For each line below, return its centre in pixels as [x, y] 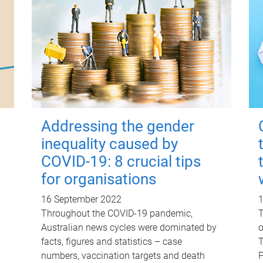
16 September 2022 [81, 200]
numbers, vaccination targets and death [123, 256]
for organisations [98, 179]
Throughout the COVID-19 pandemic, [117, 214]
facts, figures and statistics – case [111, 242]
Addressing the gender [117, 127]
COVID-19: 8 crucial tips [121, 162]
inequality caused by [109, 144]
